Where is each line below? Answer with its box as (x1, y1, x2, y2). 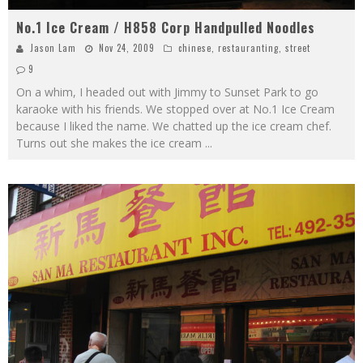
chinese (178, 41, 211, 54)
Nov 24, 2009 (99, 41, 155, 54)
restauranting (218, 41, 279, 54)
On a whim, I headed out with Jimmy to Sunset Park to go (16, 83, 318, 100)
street (285, 41, 310, 54)
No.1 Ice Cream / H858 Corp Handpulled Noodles (16, 17, 315, 37)
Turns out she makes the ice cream (16, 135, 205, 151)
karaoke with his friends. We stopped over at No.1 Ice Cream (16, 100, 335, 117)
